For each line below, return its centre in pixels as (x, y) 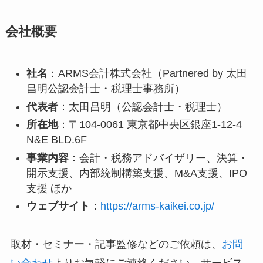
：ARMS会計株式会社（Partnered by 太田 (147, 74)
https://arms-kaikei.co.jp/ (157, 206)
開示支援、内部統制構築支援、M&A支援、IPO (136, 173)
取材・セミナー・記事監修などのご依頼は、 (116, 245)
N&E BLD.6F (56, 140)
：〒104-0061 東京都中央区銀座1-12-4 (150, 125)
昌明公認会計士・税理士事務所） (105, 89)
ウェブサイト (58, 206)
